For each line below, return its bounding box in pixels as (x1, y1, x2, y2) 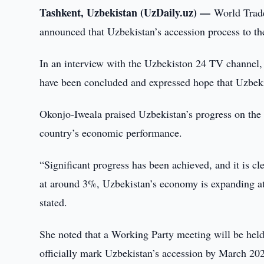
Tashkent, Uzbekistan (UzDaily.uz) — (39, 5, 214, 20)
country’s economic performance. (39, 126, 183, 140)
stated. (39, 195, 68, 209)
